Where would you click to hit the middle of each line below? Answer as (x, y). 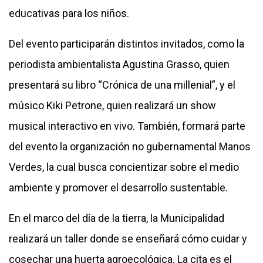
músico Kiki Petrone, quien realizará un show (112, 105)
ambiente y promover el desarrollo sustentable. (118, 187)
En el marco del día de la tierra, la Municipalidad (117, 218)
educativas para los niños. (69, 13)
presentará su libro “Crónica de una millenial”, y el (122, 85)
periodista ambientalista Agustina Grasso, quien (119, 64)
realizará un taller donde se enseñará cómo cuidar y (128, 238)
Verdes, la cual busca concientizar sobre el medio (124, 167)
